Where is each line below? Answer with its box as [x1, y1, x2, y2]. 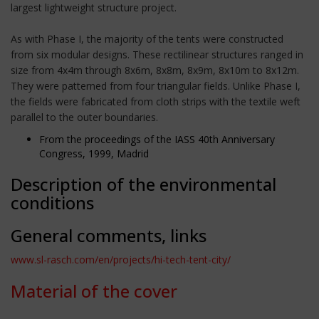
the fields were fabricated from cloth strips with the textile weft [11, 94, 300, 108]
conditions [11, 190, 94, 214]
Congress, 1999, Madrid [39, 146, 149, 160]
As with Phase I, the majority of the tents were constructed [11, 31, 283, 46]
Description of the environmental [11, 172, 276, 196]
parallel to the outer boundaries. [11, 110, 158, 124]
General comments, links [11, 223, 206, 247]
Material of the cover [11, 278, 177, 303]
